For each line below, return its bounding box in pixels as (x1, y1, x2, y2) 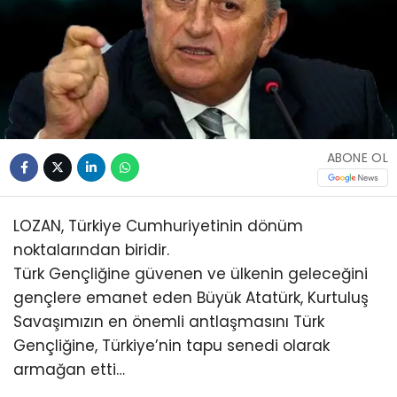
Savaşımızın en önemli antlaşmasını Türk (13, 311, 324, 333)
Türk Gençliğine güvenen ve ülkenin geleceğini (13, 263, 368, 285)
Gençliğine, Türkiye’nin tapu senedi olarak (13, 335, 330, 357)
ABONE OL (326, 148, 388, 167)
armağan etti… (13, 359, 125, 381)
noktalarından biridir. (13, 239, 169, 261)
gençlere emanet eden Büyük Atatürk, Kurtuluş (13, 287, 369, 309)
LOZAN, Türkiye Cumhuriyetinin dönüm (13, 215, 303, 237)
